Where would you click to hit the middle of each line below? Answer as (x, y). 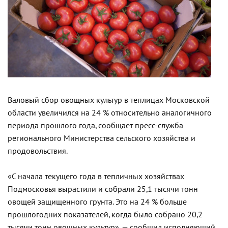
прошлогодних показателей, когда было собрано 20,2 (105, 215)
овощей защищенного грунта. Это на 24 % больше (97, 202)
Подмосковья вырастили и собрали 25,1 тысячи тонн (103, 189)
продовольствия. (38, 151)
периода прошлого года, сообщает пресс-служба (95, 126)
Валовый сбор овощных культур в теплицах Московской (109, 100)
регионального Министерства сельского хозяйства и (102, 138)
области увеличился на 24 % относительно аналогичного (110, 113)
